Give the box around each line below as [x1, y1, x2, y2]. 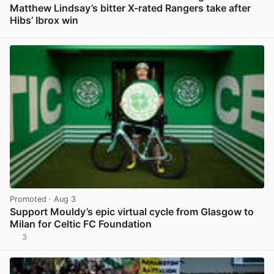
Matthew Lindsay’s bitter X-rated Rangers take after [10, 2, 251, 15]
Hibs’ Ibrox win [10, 14, 78, 27]
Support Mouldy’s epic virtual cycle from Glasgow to [10, 205, 254, 218]
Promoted [10, 194, 46, 204]
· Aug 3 [46, 194, 76, 204]
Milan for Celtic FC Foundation [10, 217, 152, 230]
